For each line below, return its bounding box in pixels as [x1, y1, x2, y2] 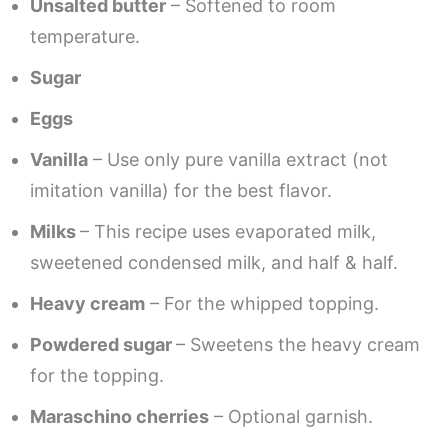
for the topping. [30, 365, 164, 387]
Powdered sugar [30, 334, 176, 356]
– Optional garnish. [209, 406, 373, 428]
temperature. [30, 26, 140, 48]
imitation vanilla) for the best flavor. [30, 180, 332, 202]
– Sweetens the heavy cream [176, 334, 420, 356]
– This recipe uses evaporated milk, [80, 221, 376, 243]
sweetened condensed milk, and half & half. [30, 252, 398, 274]
